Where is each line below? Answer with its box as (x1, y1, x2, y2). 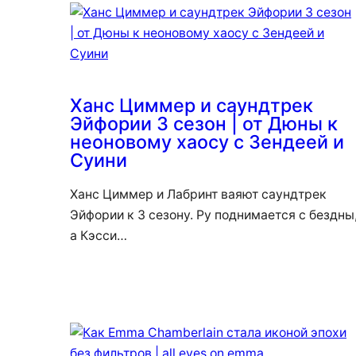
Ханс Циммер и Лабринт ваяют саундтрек (70, 186, 327, 202)
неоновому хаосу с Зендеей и (70, 130, 344, 153)
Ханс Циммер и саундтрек (70, 93, 313, 117)
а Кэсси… (70, 227, 127, 243)
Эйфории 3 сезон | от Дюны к (70, 111, 338, 135)
